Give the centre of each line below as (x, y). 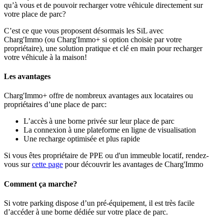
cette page (47, 165)
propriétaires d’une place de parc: (56, 105)
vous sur (18, 165)
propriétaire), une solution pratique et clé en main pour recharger (103, 48)
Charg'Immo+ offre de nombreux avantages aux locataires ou (98, 96)
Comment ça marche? (41, 184)
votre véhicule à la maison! (45, 57)
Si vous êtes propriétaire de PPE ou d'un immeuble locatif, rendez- (106, 156)
